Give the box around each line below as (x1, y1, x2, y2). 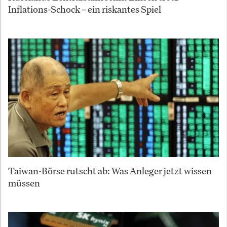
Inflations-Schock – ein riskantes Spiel (8, 3, 161, 16)
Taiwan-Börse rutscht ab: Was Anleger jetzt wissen (8, 164, 212, 177)
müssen (8, 176, 40, 189)
